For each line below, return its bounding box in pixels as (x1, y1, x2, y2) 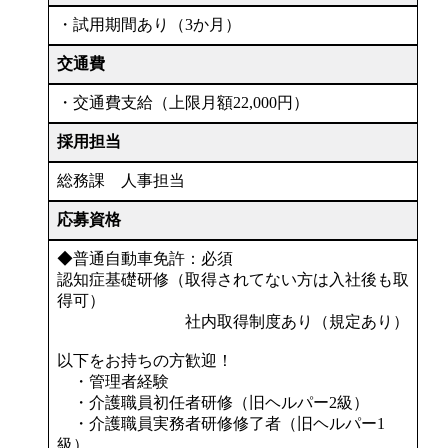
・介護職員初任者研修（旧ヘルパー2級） (57, 393, 369, 411)
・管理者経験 (57, 372, 169, 390)
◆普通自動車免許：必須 (57, 249, 233, 267)
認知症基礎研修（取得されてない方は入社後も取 (57, 270, 409, 288)
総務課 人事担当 (57, 171, 185, 189)
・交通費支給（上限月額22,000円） (57, 93, 309, 111)
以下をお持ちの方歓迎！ (57, 351, 233, 369)
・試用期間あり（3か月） (57, 15, 241, 33)
